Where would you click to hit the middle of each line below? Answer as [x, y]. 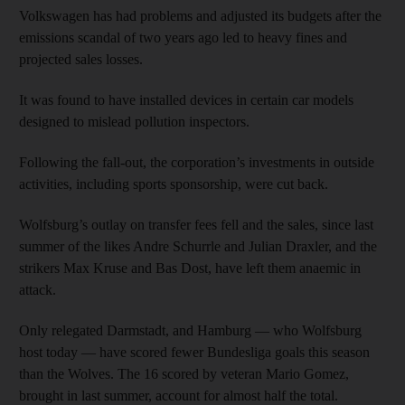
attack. [38, 289]
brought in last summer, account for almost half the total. [179, 395]
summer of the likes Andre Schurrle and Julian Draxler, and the [198, 246]
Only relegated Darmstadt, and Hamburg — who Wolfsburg [190, 330]
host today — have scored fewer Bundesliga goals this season [194, 352]
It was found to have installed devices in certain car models [186, 99]
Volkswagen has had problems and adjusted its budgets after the [200, 15]
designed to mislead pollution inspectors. [134, 121]
